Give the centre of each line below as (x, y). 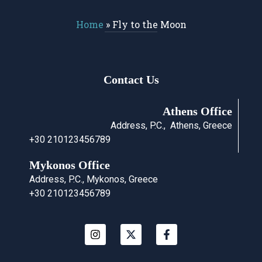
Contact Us (131, 80)
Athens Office (197, 111)
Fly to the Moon (149, 25)
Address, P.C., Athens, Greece (171, 126)
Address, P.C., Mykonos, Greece (94, 180)
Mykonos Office (70, 165)
